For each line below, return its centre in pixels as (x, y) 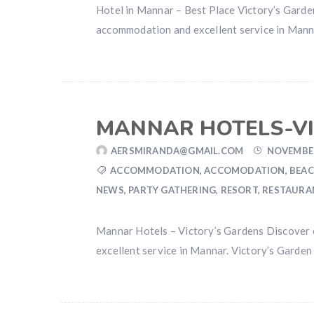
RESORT (239, 190)
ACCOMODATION (245, 170)
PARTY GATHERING (172, 190)
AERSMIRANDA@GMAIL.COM (177, 151)
